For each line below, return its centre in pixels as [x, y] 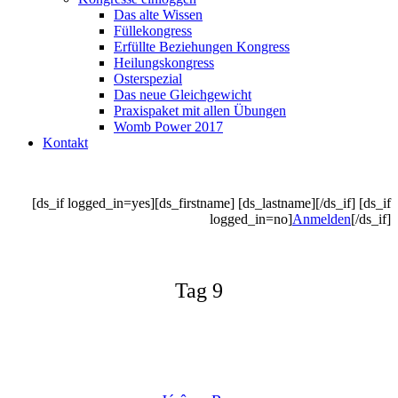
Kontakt [65, 143]
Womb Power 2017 [168, 127]
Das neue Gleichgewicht [183, 95]
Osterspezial [148, 79]
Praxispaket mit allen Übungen [200, 111]
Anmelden [322, 219]
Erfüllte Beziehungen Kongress [202, 47]
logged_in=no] [251, 219]
